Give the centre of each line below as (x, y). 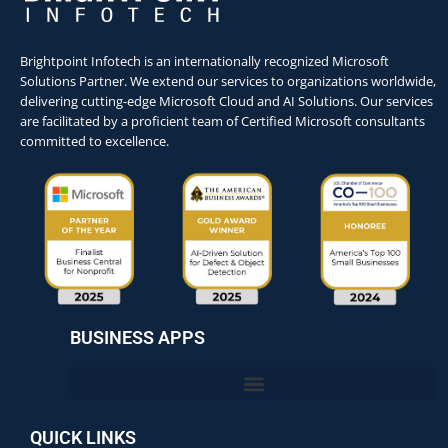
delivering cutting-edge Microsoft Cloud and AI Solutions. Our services (226, 101)
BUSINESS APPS (137, 338)
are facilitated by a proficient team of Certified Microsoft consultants (222, 121)
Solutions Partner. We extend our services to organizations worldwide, (228, 81)
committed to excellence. (94, 141)
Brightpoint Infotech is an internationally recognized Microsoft (204, 61)
